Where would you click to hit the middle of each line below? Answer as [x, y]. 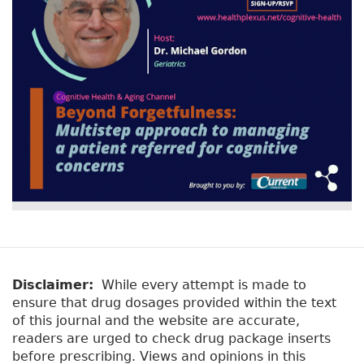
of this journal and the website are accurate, [156, 320]
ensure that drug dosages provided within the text [174, 302]
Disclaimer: [53, 284]
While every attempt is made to [200, 284]
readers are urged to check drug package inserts [171, 338]
